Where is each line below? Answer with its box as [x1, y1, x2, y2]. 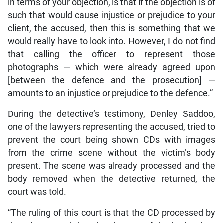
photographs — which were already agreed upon [7, 62, 216, 72]
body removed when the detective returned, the [7, 173, 216, 184]
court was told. [7, 186, 66, 197]
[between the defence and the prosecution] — [7, 75, 216, 85]
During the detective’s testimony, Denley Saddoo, [7, 109, 216, 119]
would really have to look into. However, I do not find [7, 36, 216, 46]
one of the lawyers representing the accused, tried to [7, 121, 216, 132]
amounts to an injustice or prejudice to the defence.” [7, 88, 213, 98]
